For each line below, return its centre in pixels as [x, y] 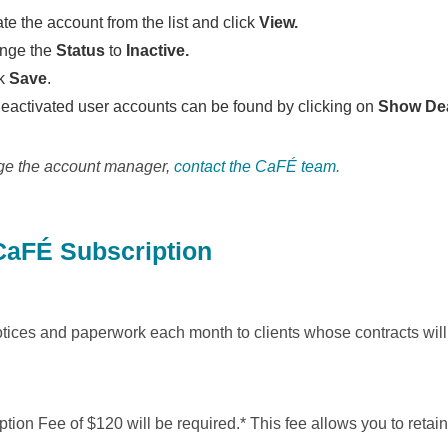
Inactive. [158, 50]
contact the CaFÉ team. [257, 166]
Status [81, 50]
